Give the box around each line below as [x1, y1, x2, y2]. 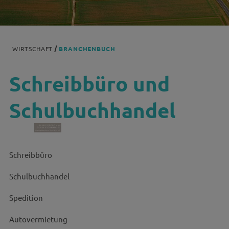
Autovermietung [9, 214, 67, 224]
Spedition [9, 192, 43, 202]
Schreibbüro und [9, 70, 170, 97]
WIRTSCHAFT [12, 44, 53, 53]
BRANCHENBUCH [59, 44, 116, 53]
